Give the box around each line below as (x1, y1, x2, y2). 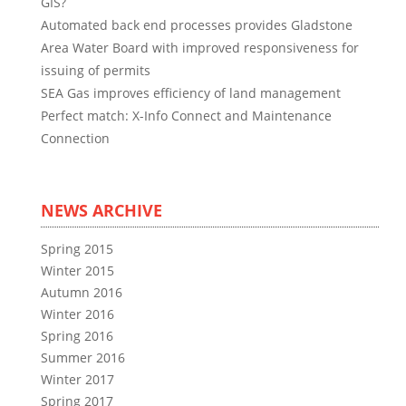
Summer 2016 (41, 349, 125, 366)
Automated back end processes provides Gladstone (41, 16, 353, 34)
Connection (41, 130, 110, 147)
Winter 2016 (41, 305, 114, 323)
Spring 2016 (41, 327, 113, 344)
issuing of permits (41, 62, 150, 79)
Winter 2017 (41, 371, 114, 388)
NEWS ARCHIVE (41, 199, 162, 221)
